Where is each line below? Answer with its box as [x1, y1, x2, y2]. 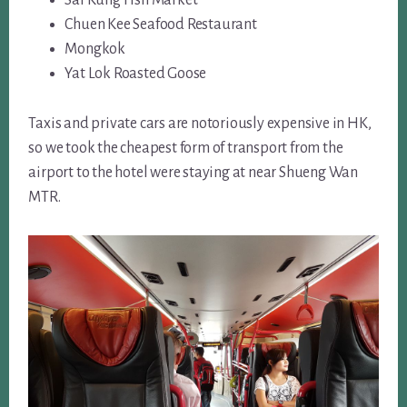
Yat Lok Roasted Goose [65, 65, 207, 82]
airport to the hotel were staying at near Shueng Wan [28, 164, 358, 181]
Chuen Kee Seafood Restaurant [65, 15, 257, 33]
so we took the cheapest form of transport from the [28, 139, 343, 156]
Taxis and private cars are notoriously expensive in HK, [28, 114, 372, 132]
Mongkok [65, 40, 125, 57]
